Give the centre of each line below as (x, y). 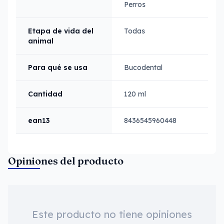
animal (41, 41)
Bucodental (143, 67)
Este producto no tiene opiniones (112, 214)
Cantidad (45, 94)
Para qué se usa (58, 67)
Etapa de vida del (61, 31)
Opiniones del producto (66, 161)
